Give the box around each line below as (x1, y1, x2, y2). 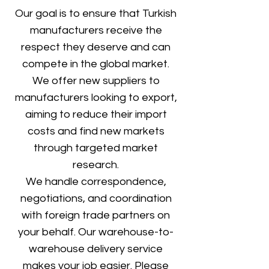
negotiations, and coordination (20, 193, 172, 204)
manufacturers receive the (29, 25, 162, 36)
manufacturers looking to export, (14, 92, 177, 103)
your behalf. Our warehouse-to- (18, 226, 174, 238)
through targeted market (34, 142, 158, 154)
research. (73, 159, 119, 171)
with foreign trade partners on (22, 210, 170, 221)
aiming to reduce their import (25, 109, 167, 120)
